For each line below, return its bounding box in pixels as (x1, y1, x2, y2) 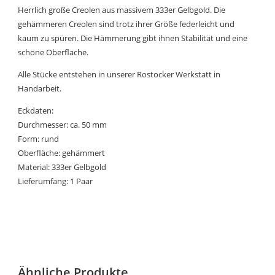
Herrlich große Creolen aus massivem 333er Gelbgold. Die (18, 4, 226, 15)
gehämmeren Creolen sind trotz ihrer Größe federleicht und (18, 18, 235, 29)
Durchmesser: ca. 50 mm (18, 118, 107, 130)
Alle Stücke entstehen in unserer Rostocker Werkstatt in (18, 68, 221, 80)
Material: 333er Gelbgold (18, 161, 107, 172)
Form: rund (18, 133, 60, 144)
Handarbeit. (18, 82, 62, 94)
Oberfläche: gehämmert (18, 147, 106, 158)
